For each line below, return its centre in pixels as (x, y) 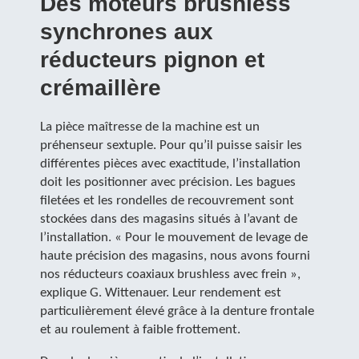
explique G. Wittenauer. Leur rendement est (161, 293)
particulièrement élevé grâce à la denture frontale (177, 311)
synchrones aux (127, 32)
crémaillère (101, 88)
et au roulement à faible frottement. (140, 330)
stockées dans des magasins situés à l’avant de (169, 219)
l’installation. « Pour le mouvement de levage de (174, 238)
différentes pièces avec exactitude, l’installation (170, 164)
